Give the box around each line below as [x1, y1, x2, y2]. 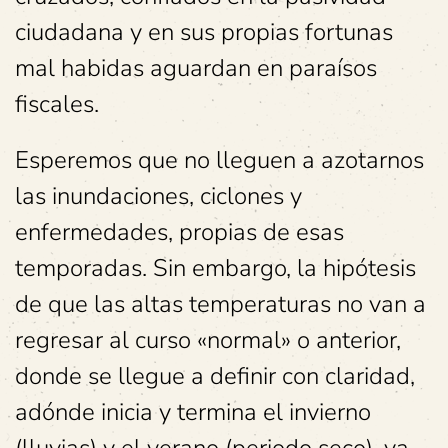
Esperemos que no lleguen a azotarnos [15, 144, 424, 176]
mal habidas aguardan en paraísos [15, 52, 377, 84]
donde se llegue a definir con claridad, [15, 360, 415, 392]
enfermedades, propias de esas [15, 216, 344, 248]
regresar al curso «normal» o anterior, [15, 324, 401, 356]
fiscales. [15, 88, 99, 120]
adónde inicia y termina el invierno [15, 396, 371, 428]
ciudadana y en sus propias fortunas [15, 16, 393, 48]
